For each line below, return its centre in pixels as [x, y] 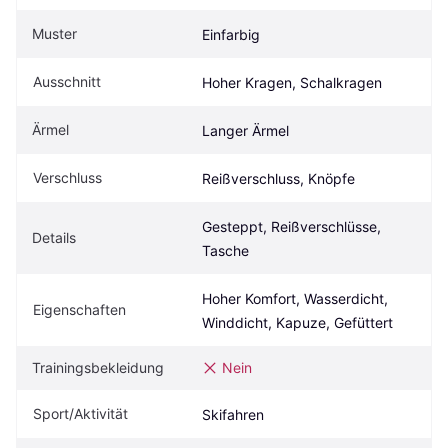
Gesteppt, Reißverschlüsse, [291, 227]
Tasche [225, 251]
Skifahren [233, 415]
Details [54, 238]
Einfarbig [231, 35]
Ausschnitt [67, 82]
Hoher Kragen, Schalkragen [292, 83]
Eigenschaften [79, 310]
